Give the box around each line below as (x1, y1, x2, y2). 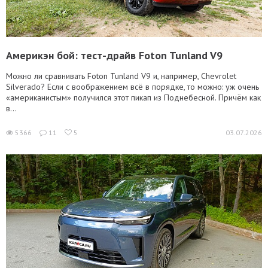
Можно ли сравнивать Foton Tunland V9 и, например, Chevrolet (6, 71, 236, 81)
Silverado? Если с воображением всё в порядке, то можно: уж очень (6, 81, 259, 92)
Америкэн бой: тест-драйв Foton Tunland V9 (6, 48, 223, 62)
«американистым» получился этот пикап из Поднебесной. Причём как (6, 92, 261, 103)
